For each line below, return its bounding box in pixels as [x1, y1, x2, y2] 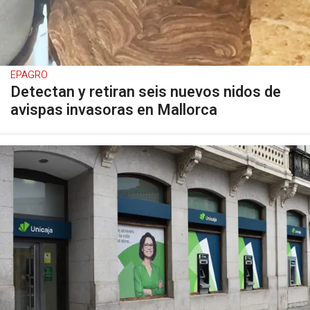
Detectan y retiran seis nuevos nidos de [10, 81, 281, 103]
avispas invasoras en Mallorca [10, 99, 217, 121]
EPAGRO [10, 68, 48, 82]
